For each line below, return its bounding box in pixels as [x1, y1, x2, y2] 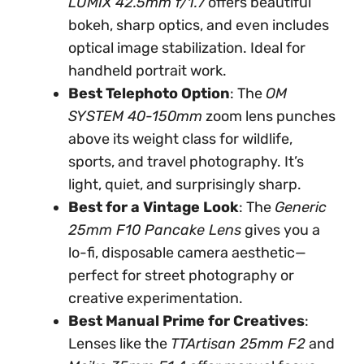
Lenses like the [68, 335, 171, 353]
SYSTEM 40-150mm [68, 107, 202, 125]
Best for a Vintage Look [68, 198, 239, 216]
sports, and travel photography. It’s [68, 153, 304, 171]
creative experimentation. [68, 289, 243, 307]
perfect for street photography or [68, 266, 294, 284]
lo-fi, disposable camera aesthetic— [68, 244, 306, 262]
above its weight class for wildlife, [68, 130, 292, 148]
